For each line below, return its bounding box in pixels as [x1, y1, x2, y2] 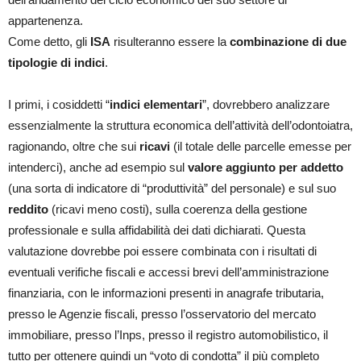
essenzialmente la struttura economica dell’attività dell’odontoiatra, [8, 118, 353, 133]
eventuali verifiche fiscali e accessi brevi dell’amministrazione [8, 265, 329, 280]
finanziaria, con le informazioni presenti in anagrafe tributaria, [8, 286, 324, 301]
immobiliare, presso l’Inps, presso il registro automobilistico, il [8, 328, 328, 342]
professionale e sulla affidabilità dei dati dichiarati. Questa [8, 223, 305, 238]
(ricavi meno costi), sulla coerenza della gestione [48, 202, 307, 217]
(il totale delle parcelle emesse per [170, 139, 351, 154]
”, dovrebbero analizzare [202, 98, 330, 112]
